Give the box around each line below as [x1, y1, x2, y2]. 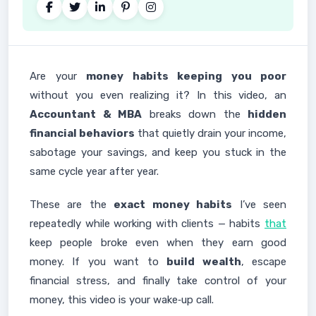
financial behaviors [30, 127, 135, 140]
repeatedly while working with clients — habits [30, 217, 265, 230]
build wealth [166, 255, 241, 268]
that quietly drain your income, [135, 127, 286, 140]
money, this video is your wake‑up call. [30, 293, 214, 306]
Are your [30, 70, 86, 83]
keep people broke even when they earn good [30, 236, 286, 249]
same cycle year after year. [30, 165, 159, 178]
